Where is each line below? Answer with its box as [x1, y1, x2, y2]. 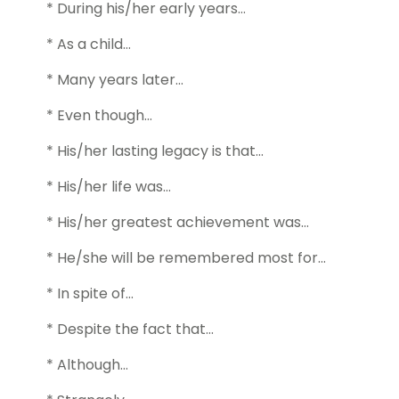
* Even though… [46, 105, 152, 126]
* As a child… [46, 34, 131, 55]
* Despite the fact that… [46, 319, 214, 340]
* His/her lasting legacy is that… [46, 141, 264, 162]
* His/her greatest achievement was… [46, 212, 309, 233]
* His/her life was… [46, 176, 171, 198]
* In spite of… [46, 283, 134, 305]
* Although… [46, 354, 128, 376]
